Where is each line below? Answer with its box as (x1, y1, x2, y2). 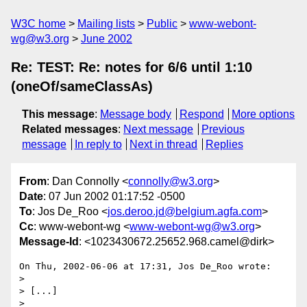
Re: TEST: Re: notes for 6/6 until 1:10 (11, 60, 252, 75)
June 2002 (81, 33, 132, 45)
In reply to (74, 138, 122, 150)
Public (147, 18, 177, 29)
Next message (123, 123, 193, 135)
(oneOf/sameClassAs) (11, 79, 153, 94)
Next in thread (130, 138, 198, 150)
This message (22, 108, 95, 120)
